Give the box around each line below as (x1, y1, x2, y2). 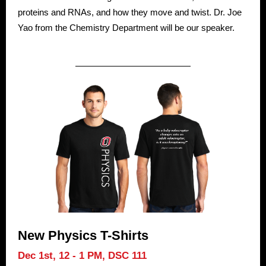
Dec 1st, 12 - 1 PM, (18, 250, 108, 261)
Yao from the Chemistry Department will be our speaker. (18, 23, 235, 33)
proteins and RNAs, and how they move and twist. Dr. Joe (18, 7, 242, 17)
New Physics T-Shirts (18, 228, 148, 243)
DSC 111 (108, 250, 147, 261)
